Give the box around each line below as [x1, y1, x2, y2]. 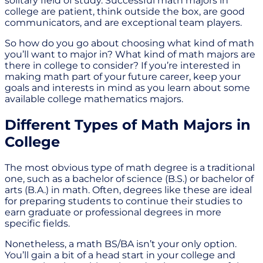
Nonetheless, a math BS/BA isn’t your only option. [5, 238, 237, 249]
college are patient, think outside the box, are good [5, 5, 245, 17]
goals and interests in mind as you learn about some [5, 82, 250, 93]
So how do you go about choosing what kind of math [5, 37, 254, 49]
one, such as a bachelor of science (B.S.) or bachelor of [5, 173, 254, 184]
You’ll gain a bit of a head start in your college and [5, 249, 235, 261]
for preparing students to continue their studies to [5, 195, 242, 207]
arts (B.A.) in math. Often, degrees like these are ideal [5, 184, 252, 195]
